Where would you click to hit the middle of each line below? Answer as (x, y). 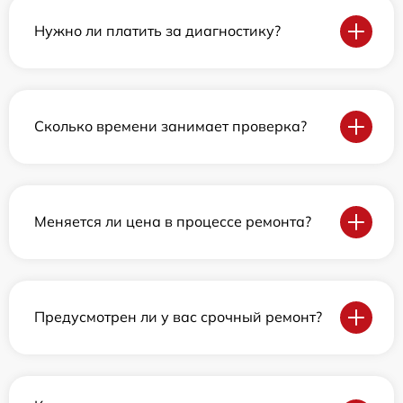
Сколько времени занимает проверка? (170, 126)
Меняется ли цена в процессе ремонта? (173, 222)
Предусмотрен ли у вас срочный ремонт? (178, 317)
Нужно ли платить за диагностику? (157, 31)
